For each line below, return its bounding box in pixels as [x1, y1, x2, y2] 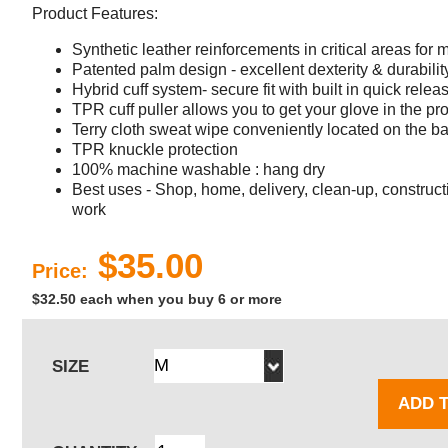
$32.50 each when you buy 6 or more [32, 290, 282, 307]
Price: [32, 259, 88, 282]
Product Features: [32, 4, 158, 22]
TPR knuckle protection [72, 140, 238, 158]
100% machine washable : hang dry [72, 160, 325, 178]
